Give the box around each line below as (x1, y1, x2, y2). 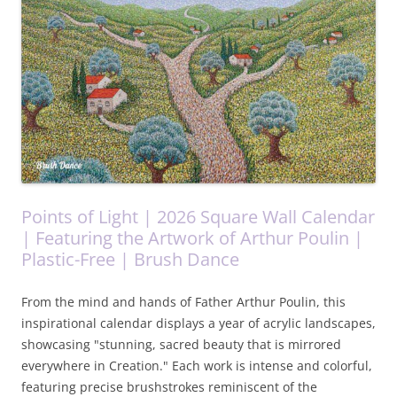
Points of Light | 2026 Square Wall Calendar (21, 205, 375, 230)
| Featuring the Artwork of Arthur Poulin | (21, 226, 363, 251)
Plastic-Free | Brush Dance (21, 247, 239, 272)
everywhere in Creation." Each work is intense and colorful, (21, 357, 372, 375)
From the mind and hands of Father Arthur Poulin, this (21, 293, 346, 311)
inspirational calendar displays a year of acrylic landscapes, (21, 315, 376, 332)
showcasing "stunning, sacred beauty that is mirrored (21, 336, 341, 354)
